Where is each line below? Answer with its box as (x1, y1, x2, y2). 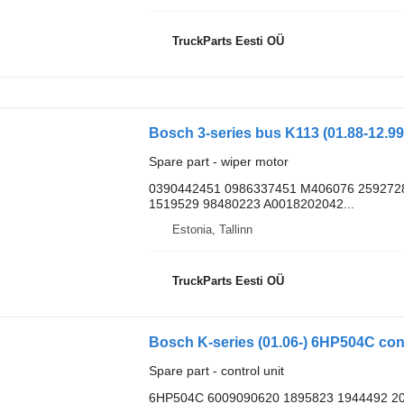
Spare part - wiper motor (148, 153, 289, 169)
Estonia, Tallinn (171, 222, 252, 236)
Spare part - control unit (148, 363, 284, 378)
